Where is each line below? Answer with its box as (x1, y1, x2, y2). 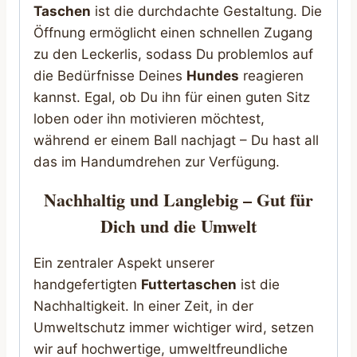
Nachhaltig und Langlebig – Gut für (44, 186, 313, 213)
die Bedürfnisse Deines (33, 67, 186, 84)
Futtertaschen (141, 276, 237, 292)
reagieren (239, 67, 304, 84)
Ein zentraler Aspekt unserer (33, 254, 214, 271)
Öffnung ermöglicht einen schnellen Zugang (33, 24, 312, 41)
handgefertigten (33, 276, 141, 292)
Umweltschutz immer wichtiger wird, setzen (33, 319, 314, 335)
